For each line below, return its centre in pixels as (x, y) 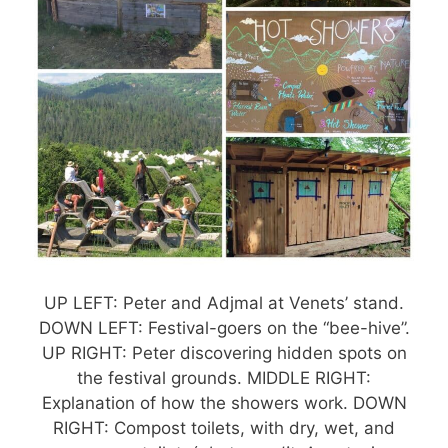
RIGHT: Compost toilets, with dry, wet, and (224, 427)
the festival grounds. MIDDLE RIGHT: (224, 377)
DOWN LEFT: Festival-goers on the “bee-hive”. (224, 327)
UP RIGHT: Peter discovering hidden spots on (224, 352)
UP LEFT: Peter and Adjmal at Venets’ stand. (224, 302)
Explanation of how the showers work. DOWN (224, 402)
